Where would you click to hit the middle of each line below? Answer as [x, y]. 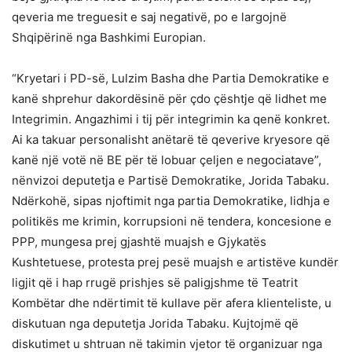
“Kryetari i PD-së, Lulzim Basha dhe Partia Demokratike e [170, 78]
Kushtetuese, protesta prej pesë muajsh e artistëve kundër [175, 262]
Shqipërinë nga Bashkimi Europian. [109, 37]
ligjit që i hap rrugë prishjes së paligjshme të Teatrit [155, 282]
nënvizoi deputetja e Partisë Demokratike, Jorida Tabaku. [170, 180]
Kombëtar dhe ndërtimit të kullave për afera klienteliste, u [172, 302]
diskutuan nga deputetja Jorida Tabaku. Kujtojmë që [155, 323]
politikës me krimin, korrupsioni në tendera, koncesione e [172, 221]
